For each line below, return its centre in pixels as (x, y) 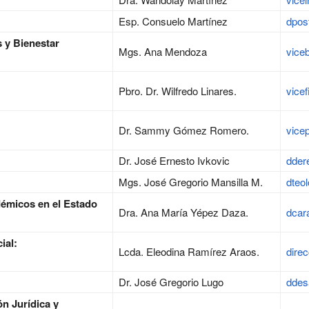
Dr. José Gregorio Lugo (171, 282)
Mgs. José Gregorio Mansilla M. (191, 182)
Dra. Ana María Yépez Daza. (183, 212)
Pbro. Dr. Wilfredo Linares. (178, 91)
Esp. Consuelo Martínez (173, 21)
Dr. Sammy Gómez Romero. (184, 130)
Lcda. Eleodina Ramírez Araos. (189, 252)
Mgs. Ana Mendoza (163, 52)
